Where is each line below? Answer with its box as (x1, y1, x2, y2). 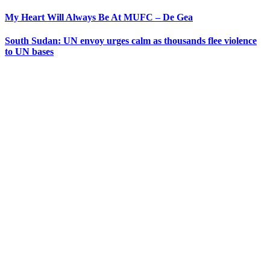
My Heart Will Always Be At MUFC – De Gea (5, 12, 193, 23)
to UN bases (5, 46, 54, 57)
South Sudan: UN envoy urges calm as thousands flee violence (5, 36, 257, 46)
